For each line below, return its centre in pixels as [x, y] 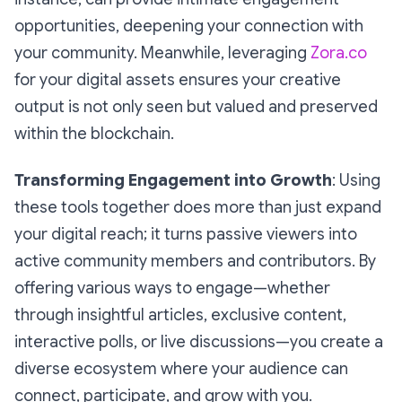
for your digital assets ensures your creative [178, 80]
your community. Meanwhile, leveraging [162, 53]
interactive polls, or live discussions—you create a [199, 342]
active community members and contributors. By [195, 261]
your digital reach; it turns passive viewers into [186, 234]
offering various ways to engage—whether [172, 288]
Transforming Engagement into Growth [173, 180]
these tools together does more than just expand [198, 207]
